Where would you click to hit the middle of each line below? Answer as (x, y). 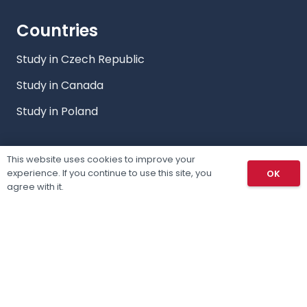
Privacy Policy (53, 281)
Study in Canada (60, 86)
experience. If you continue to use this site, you (109, 173)
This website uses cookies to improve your (101, 159)
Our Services (50, 255)
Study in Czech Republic (81, 60)
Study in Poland (57, 112)
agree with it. (35, 187)
